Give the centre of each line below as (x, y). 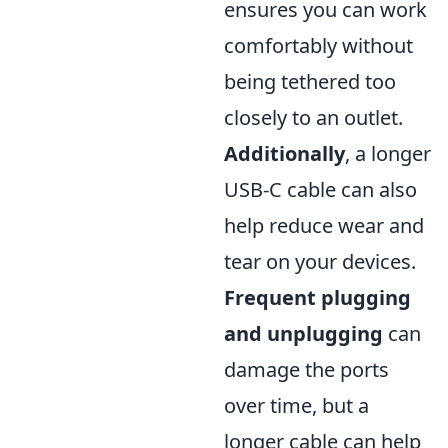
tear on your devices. (320, 261)
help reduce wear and (324, 225)
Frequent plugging (317, 297)
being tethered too (310, 81)
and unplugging (303, 333)
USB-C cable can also (320, 189)
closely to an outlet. (313, 117)
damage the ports (306, 369)
